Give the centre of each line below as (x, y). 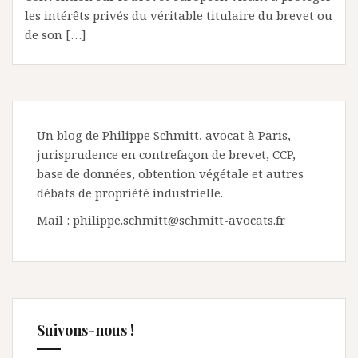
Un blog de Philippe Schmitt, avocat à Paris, (164, 135)
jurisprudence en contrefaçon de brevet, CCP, (166, 154)
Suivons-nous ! (86, 330)
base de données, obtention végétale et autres (170, 173)
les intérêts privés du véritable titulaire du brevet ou (179, 15)
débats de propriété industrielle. (130, 193)
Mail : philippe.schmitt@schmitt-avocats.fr (161, 220)
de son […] (56, 34)
